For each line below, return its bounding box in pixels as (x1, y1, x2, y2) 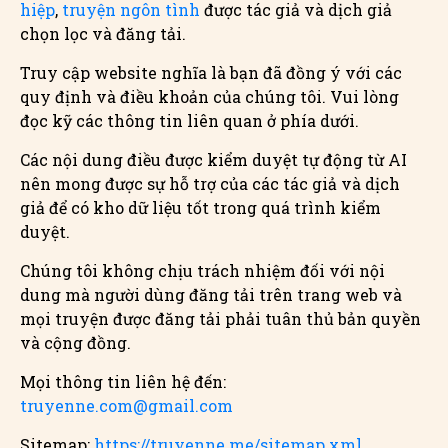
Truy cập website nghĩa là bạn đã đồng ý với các (20, 62, 402, 83)
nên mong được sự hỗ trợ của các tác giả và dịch (20, 173, 400, 194)
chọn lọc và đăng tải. (20, 23, 186, 44)
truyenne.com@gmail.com (20, 395, 233, 416)
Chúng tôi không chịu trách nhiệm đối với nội (20, 260, 385, 281)
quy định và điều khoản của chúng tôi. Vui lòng (20, 86, 399, 107)
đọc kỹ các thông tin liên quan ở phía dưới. (20, 110, 359, 131)
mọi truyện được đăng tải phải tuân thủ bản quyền (20, 308, 421, 329)
